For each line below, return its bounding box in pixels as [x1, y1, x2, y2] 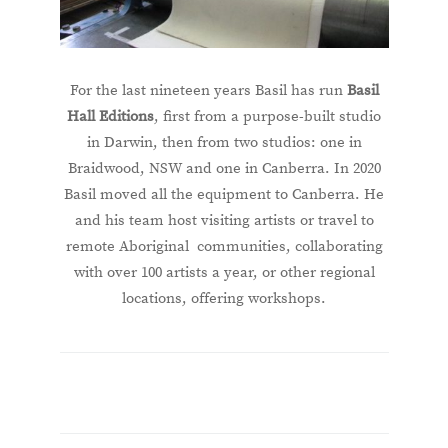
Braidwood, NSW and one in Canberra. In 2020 [67, 159, 381, 179]
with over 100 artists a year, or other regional [73, 263, 375, 283]
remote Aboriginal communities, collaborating [65, 237, 383, 257]
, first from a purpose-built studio [154, 107, 381, 127]
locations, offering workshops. [122, 289, 326, 309]
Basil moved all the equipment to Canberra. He [64, 185, 384, 205]
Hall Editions [67, 107, 154, 127]
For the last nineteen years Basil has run [69, 81, 347, 101]
